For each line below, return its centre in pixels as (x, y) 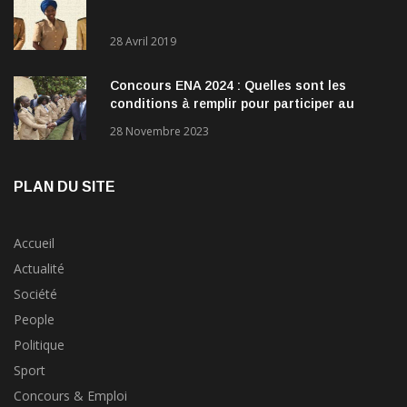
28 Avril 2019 (143, 42)
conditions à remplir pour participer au (232, 104)
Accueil (34, 243)
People (34, 320)
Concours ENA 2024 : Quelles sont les (228, 86)
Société (35, 294)
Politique (39, 345)
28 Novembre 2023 (159, 132)
